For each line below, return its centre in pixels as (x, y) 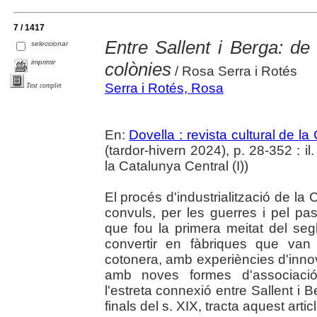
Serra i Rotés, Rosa (164, 88)
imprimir (44, 62)
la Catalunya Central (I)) (178, 166)
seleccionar (50, 44)
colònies (138, 69)
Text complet (44, 86)
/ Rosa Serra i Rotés (234, 71)
